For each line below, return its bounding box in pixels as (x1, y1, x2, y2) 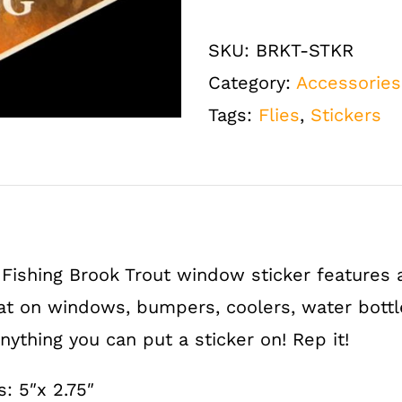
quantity (261, 219, 333, 241)
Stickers (310, 104, 381, 126)
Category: (208, 72, 296, 93)
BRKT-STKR (256, 39, 354, 61)
